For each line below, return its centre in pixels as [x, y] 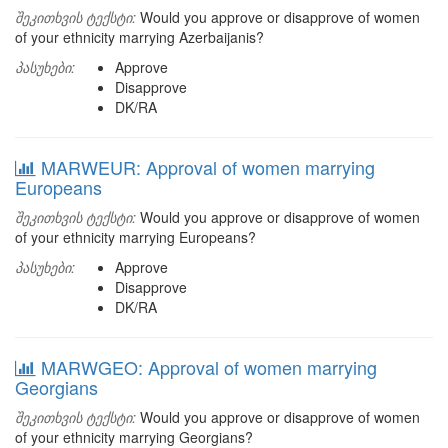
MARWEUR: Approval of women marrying [208, 167]
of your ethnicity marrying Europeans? [135, 237]
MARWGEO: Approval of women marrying [209, 367]
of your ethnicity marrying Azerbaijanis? [139, 37]
